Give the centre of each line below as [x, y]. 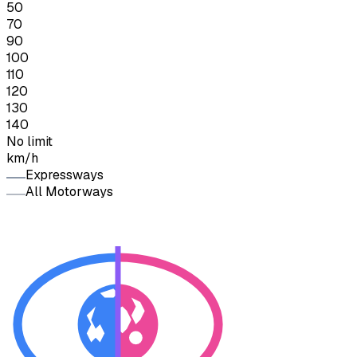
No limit [29, 142]
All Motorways [69, 192]
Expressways [65, 175]
